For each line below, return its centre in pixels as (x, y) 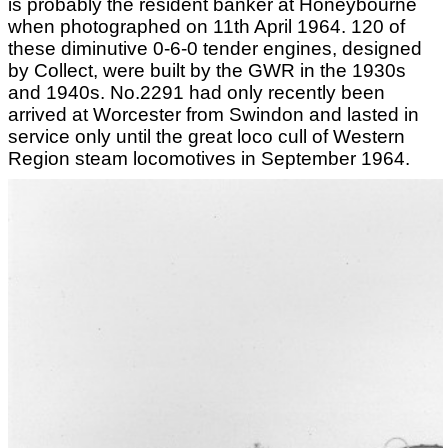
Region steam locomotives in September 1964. (209, 158)
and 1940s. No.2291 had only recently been (196, 92)
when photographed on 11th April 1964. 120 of (206, 26)
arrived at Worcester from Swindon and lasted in (213, 114)
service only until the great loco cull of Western (206, 136)
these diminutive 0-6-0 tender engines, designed (215, 48)
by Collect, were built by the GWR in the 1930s (207, 70)
